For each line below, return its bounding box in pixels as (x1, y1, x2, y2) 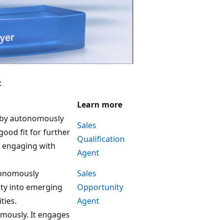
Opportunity (77, 182, 123, 193)
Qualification (77, 134, 125, 145)
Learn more (77, 99, 122, 110)
